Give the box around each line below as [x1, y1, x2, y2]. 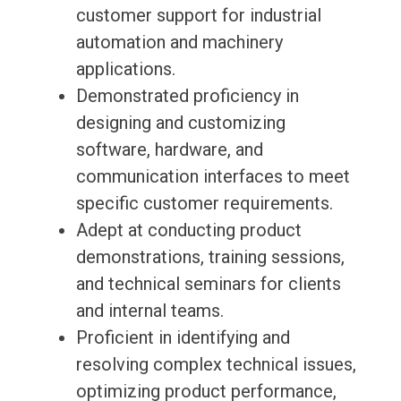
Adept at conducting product [75, 219, 302, 242]
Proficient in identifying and [75, 327, 290, 349]
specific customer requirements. [75, 192, 333, 215]
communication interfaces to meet [75, 166, 350, 188]
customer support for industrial [75, 4, 321, 27]
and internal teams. [75, 300, 224, 322]
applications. [75, 58, 175, 81]
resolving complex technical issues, [75, 354, 356, 376]
